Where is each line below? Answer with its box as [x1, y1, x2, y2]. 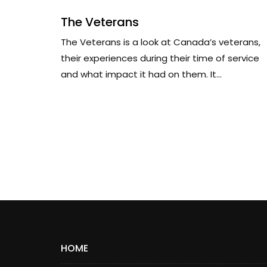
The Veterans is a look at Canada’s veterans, [61, 36, 260, 48]
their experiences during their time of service [61, 52, 259, 64]
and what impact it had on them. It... [61, 68, 222, 80]
